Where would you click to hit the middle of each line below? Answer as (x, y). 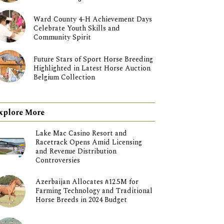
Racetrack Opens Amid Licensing (88, 142)
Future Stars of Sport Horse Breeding (93, 59)
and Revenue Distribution (76, 151)
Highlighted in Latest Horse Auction (92, 68)
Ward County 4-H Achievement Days (92, 19)
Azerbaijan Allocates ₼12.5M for (87, 182)
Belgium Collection (64, 77)
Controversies (57, 160)
